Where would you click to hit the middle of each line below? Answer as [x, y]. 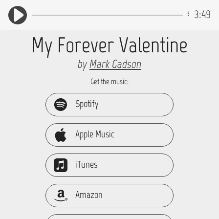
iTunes [87, 164]
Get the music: [109, 81]
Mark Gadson [115, 64]
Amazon [89, 195]
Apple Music [95, 134]
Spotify [87, 104]
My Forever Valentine [109, 45]
